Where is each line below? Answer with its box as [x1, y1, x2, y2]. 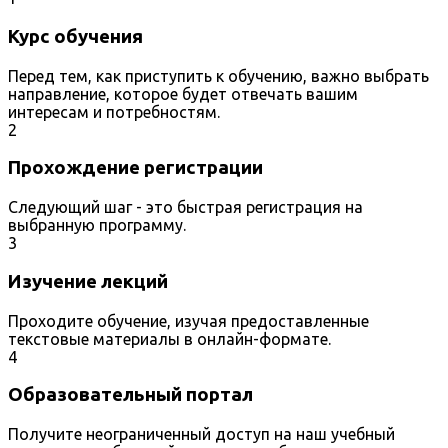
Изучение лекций [8, 270, 168, 292]
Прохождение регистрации [8, 157, 263, 179]
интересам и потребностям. [8, 102, 220, 121]
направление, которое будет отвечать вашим [8, 84, 358, 103]
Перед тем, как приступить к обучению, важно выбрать [8, 66, 429, 85]
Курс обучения [8, 26, 143, 47]
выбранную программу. [8, 216, 186, 235]
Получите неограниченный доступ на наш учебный [8, 425, 395, 444]
